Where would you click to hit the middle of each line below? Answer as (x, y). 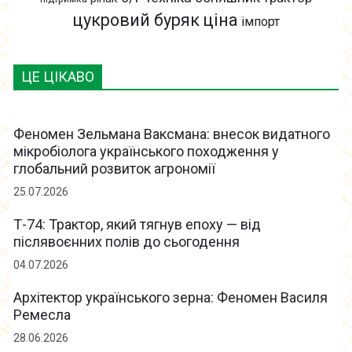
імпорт (260, 22)
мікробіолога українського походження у (146, 152)
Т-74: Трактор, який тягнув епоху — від (137, 225)
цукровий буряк (136, 20)
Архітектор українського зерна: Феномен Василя (170, 298)
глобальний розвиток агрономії (114, 169)
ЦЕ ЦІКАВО (58, 77)
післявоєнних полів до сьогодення (126, 242)
